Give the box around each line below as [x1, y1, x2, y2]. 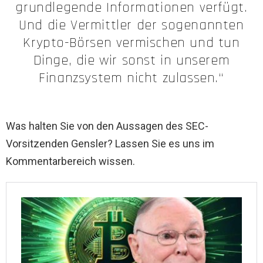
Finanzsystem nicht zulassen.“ [39, 69, 224, 87]
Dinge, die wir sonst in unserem [33, 52, 230, 70]
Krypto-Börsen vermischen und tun [23, 34, 240, 52]
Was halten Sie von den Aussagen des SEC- [6, 120, 208, 133]
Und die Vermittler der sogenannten [19, 16, 244, 35]
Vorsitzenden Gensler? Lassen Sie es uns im [6, 137, 214, 150]
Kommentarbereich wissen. [6, 155, 135, 168]
